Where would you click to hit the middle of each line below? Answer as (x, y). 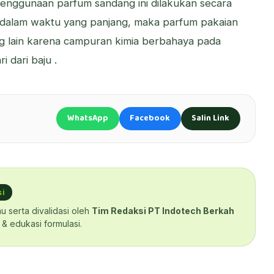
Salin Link (211, 118)
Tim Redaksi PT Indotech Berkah (163, 211)
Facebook (150, 118)
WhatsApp (88, 118)
